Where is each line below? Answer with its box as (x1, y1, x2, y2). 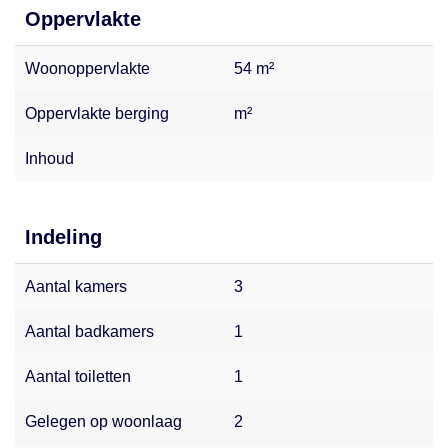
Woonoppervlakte (25, 59, 150, 77)
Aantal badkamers (25, 322, 154, 340)
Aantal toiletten (25, 367, 131, 385)
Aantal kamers (25, 277, 127, 295)
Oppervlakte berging (25, 104, 169, 122)
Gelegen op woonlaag (25, 412, 182, 430)
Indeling (25, 225, 102, 248)
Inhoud (25, 149, 74, 167)
